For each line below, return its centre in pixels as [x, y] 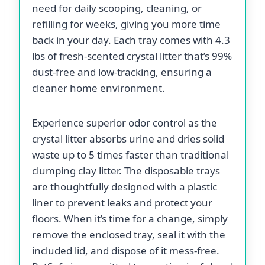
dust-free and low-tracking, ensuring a [122, 72]
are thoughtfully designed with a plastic [125, 186]
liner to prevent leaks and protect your [122, 202]
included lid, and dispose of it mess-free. [126, 250]
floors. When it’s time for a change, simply [130, 218]
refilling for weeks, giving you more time [126, 24]
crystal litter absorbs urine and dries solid [128, 138]
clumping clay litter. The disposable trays [126, 170]
